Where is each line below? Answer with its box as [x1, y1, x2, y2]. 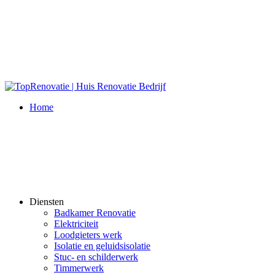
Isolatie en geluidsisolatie [54, 241, 150, 251]
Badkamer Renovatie [54, 207, 136, 218]
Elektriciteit [54, 219, 98, 229]
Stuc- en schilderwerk [54, 252, 138, 262]
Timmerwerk [54, 263, 104, 273]
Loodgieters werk [54, 230, 122, 240]
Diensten [29, 196, 64, 207]
